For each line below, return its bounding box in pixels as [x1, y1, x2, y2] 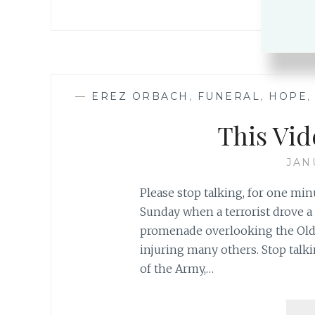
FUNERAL [197, 90, 261, 103]
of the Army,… [139, 262, 214, 276]
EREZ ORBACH [91, 90, 189, 103]
